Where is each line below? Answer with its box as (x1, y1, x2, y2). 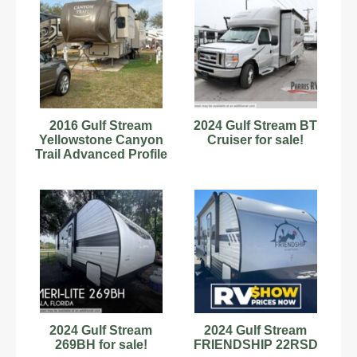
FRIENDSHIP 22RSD (193, 337, 318, 351)
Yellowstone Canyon (38, 132, 163, 147)
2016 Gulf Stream (49, 118, 153, 132)
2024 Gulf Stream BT (194, 118, 318, 132)
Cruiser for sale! (207, 132, 304, 147)
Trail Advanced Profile (34, 147, 167, 161)
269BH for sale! (54, 337, 147, 351)
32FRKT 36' (65, 161, 136, 175)
